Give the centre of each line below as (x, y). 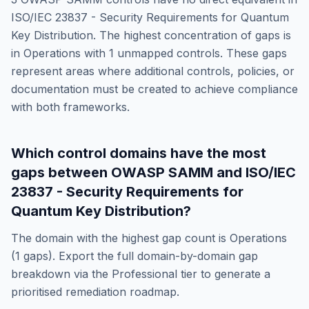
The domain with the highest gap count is (120, 238)
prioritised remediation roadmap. (95, 292)
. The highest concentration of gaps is (192, 35)
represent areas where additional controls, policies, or (153, 71)
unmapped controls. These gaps (200, 53)
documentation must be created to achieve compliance (154, 89)
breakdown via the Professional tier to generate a (141, 274)
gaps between (61, 172)
